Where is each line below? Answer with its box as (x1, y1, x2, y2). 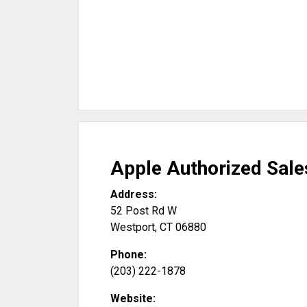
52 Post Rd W (110, 204, 177, 217)
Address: (110, 188, 157, 201)
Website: (110, 292, 156, 305)
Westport (110, 221, 155, 234)
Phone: (110, 248, 147, 261)
